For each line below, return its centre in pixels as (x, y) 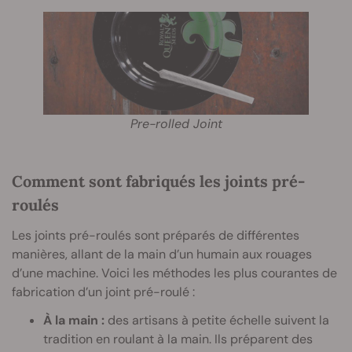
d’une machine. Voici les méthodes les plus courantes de (174, 273)
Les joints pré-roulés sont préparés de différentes (156, 236)
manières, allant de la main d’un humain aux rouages (162, 255)
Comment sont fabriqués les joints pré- (158, 181)
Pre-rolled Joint (176, 124)
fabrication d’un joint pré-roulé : (103, 292)
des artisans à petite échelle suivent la (217, 321)
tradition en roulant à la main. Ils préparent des (178, 339)
